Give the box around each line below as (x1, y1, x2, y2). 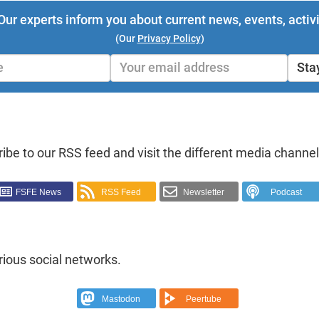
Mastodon (102, 293, 140, 304)
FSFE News (16, 187, 61, 197)
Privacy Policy (137, 32, 201, 44)
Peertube (186, 293, 221, 304)
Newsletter (183, 187, 224, 197)
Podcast (271, 187, 302, 197)
